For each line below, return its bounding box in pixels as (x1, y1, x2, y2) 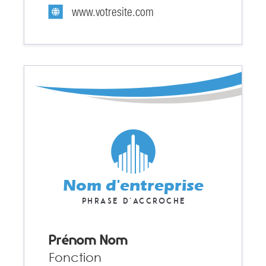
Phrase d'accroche (81, 196, 185, 206)
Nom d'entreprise (62, 176, 204, 195)
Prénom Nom (49, 232, 128, 249)
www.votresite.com (71, 5, 154, 19)
